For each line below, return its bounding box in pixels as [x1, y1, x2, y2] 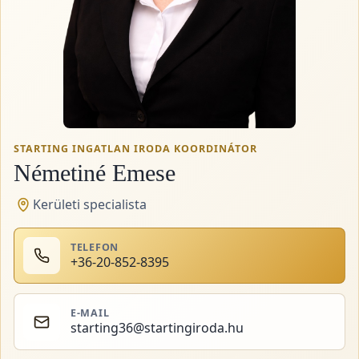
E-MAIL [70, 306, 110, 321]
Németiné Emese [14, 159, 175, 188]
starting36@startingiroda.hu [70, 319, 244, 337]
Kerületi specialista [33, 196, 147, 214]
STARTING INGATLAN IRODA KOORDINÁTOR [14, 142, 257, 156]
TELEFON [70, 240, 119, 254]
